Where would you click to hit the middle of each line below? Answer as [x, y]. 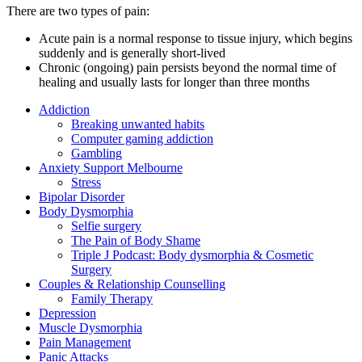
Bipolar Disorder [82, 197]
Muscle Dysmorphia [90, 328]
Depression [67, 314]
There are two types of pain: [78, 11]
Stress [86, 183]
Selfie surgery [106, 226]
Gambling [97, 154]
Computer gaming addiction [142, 139]
